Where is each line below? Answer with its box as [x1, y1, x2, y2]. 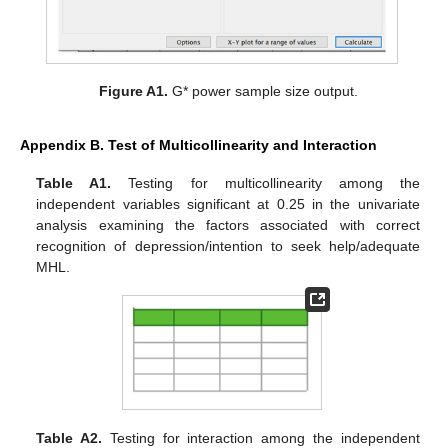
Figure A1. [98, 82, 168, 99]
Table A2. [36, 429, 103, 446]
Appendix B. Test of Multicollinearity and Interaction [20, 136, 377, 153]
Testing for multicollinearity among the [111, 174, 420, 191]
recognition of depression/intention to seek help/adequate [36, 237, 420, 254]
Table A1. [36, 174, 112, 191]
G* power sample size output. [167, 82, 358, 99]
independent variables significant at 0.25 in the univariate [36, 195, 420, 212]
